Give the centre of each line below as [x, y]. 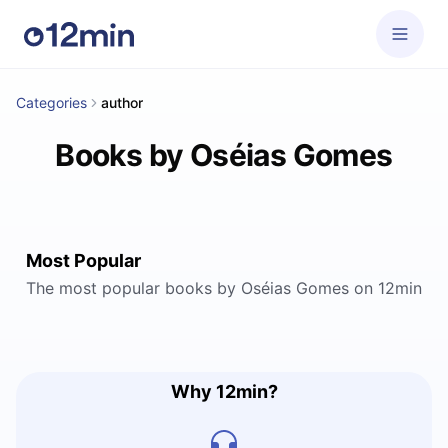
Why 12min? [224, 391]
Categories [51, 102]
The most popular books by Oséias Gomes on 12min [224, 288]
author [122, 102]
